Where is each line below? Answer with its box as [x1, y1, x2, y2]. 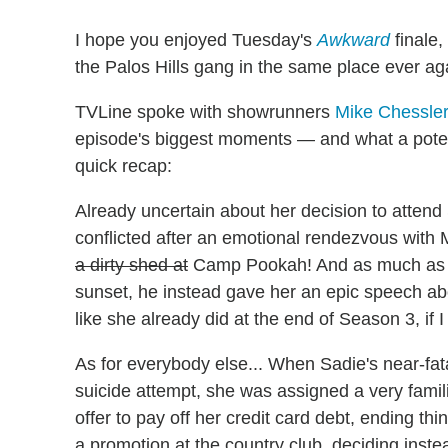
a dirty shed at [75, 255, 188, 276]
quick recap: [75, 156, 172, 177]
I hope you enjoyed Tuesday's [75, 30, 317, 51]
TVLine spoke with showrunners [75, 102, 335, 123]
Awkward [317, 30, 390, 51]
